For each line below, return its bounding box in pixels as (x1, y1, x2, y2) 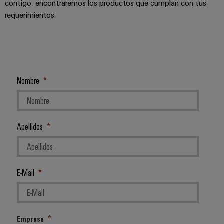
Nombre (17, 75, 39, 86)
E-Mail (17, 167, 34, 178)
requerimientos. (5, 10, 56, 20)
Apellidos (17, 121, 43, 132)
